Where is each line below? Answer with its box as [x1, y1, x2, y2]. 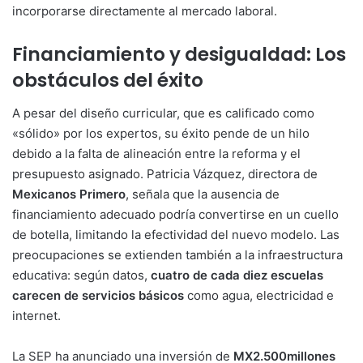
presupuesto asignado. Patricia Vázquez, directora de [12, 165, 318, 181]
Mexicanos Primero [12, 186, 126, 202]
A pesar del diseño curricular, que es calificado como [12, 105, 314, 121]
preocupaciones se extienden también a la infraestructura [12, 246, 343, 263]
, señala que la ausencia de [126, 186, 280, 202]
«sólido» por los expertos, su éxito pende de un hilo [12, 125, 310, 141]
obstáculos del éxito [12, 67, 203, 94]
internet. [12, 307, 61, 323]
